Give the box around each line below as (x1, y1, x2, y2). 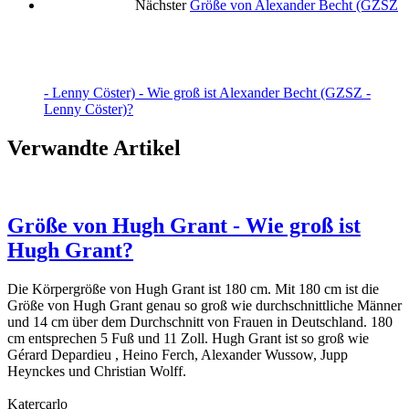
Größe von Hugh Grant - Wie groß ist (7, 213, 361, 237)
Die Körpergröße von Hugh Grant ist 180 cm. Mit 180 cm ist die (7, 280, 379, 297)
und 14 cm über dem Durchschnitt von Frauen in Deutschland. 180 (7, 313, 393, 330)
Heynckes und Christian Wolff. (7, 362, 186, 379)
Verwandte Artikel (7, 135, 181, 160)
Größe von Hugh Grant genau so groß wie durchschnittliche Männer (7, 297, 402, 313)
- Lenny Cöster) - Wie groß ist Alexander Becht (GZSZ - (44, 84, 371, 100)
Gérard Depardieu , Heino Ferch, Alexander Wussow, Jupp (7, 346, 348, 362)
